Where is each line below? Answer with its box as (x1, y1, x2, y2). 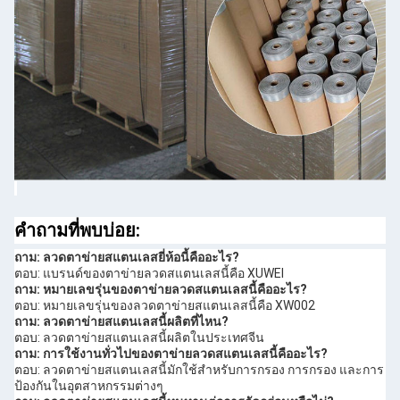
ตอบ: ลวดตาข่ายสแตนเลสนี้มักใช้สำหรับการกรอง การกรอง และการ (14, 362, 384, 378)
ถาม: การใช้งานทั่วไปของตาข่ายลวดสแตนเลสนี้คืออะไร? (14, 346, 328, 362)
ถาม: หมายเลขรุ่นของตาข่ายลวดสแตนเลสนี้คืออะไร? (14, 282, 307, 297)
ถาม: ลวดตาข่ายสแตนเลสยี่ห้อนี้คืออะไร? (14, 250, 239, 265)
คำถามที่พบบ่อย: (14, 220, 140, 242)
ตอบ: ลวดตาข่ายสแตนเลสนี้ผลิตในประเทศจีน (14, 330, 264, 346)
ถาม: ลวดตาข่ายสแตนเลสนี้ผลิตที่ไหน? (14, 314, 229, 329)
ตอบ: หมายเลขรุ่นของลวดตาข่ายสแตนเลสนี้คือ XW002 (14, 298, 315, 313)
